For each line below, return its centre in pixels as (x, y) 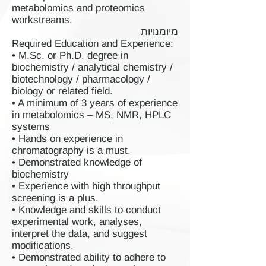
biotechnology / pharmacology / (81, 79)
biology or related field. (62, 91)
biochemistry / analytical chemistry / (92, 67)
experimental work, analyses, (77, 222)
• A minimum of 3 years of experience (95, 103)
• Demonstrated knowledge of (77, 162)
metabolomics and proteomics (78, 8)
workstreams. (42, 20)
